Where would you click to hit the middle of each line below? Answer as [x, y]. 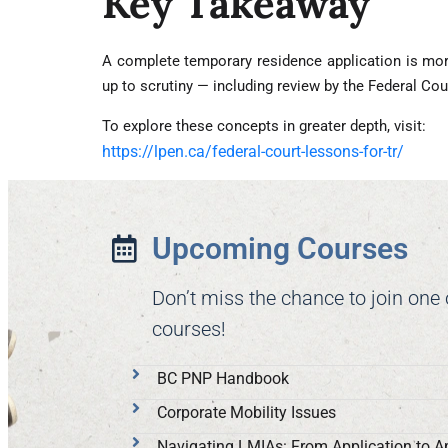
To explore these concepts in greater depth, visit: [264, 126]
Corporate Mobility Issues [246, 412]
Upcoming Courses [280, 248]
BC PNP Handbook [223, 378]
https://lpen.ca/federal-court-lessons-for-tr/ [253, 151]
